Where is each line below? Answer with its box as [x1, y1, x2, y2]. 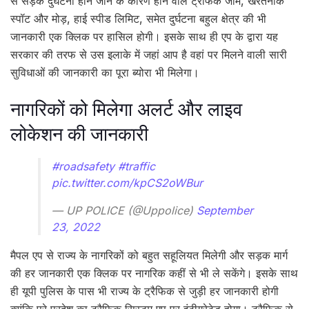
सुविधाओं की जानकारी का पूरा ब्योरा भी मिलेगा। [10, 65, 199, 79]
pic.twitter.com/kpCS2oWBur [52, 175, 203, 190]
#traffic [118, 159, 155, 173]
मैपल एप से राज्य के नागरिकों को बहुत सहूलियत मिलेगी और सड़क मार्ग [10, 248, 288, 262]
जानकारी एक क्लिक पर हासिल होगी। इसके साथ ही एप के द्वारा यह [10, 29, 278, 43]
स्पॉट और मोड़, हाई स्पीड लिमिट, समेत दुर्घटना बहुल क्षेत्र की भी [10, 11, 266, 26]
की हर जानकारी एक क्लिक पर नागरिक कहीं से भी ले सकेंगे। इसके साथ [10, 266, 298, 280]
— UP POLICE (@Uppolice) [52, 203, 197, 217]
